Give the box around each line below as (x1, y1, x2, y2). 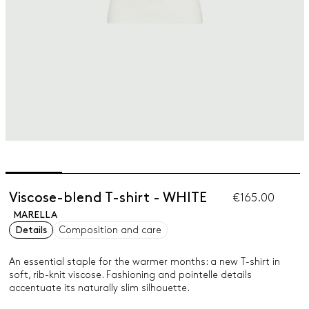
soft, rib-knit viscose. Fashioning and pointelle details (8, 270, 252, 279)
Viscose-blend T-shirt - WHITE (8, 192, 207, 204)
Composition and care (59, 226, 161, 235)
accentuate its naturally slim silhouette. (8, 283, 190, 292)
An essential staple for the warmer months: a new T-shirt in (8, 257, 280, 266)
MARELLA (12, 210, 57, 219)
